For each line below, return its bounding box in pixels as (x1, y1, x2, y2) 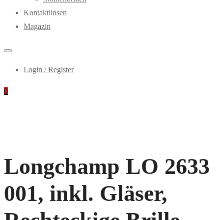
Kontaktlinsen (24, 8, 67, 17)
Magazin (24, 22, 51, 30)
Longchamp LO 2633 (4, 153, 210, 179)
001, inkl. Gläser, (4, 180, 167, 206)
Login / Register (24, 65, 74, 74)
